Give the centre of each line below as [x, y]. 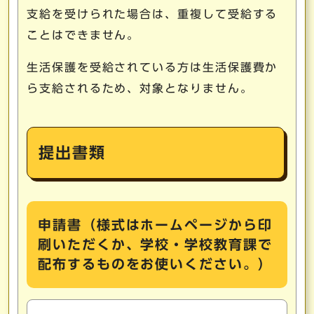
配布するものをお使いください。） [155, 264]
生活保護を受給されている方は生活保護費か [152, 67]
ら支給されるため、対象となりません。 [140, 88]
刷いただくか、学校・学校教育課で [155, 244]
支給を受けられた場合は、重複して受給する [152, 14]
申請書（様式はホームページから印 [155, 225]
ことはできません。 [83, 35]
